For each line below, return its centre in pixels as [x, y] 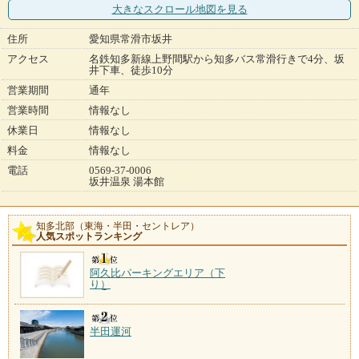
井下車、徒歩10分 [131, 71]
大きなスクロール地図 [164, 10]
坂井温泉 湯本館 [127, 182]
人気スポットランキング [89, 237]
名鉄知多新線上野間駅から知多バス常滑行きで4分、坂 [217, 59]
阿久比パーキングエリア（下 [157, 273]
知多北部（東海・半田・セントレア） [118, 226]
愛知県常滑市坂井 [131, 39]
